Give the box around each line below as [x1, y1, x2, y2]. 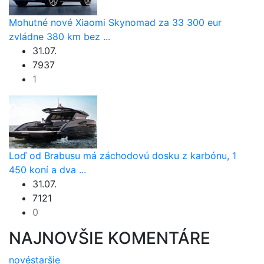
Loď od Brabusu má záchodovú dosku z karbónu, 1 [9, 149, 236, 161]
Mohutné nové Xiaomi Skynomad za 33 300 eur [9, 16, 222, 28]
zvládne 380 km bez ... [9, 30, 110, 42]
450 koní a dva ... [9, 163, 86, 176]
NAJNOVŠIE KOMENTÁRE [9, 227, 210, 248]
